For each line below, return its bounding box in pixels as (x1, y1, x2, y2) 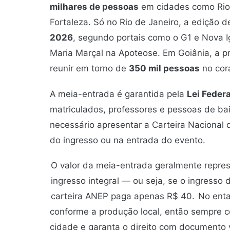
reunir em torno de (50, 63, 129, 74)
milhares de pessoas (50, 2, 139, 12)
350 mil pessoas (129, 63, 200, 74)
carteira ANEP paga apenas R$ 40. (51, 190, 195, 201)
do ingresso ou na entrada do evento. (50, 135, 205, 145)
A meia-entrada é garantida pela (50, 88, 187, 99)
